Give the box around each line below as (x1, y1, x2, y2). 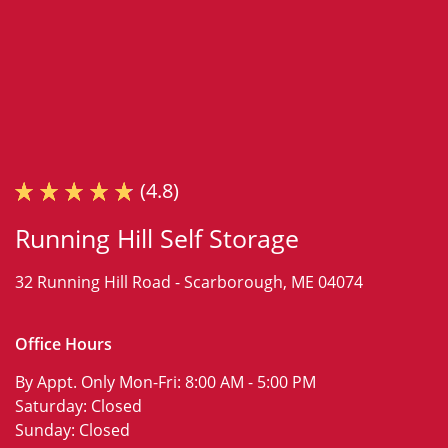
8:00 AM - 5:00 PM (185, 371, 316, 394)
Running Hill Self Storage (15, 221, 299, 256)
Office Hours (15, 333, 112, 356)
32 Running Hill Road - (15, 271, 184, 294)
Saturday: (15, 395, 91, 418)
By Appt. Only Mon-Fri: (15, 371, 185, 394)
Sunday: (15, 419, 79, 442)
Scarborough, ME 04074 (184, 271, 363, 294)
